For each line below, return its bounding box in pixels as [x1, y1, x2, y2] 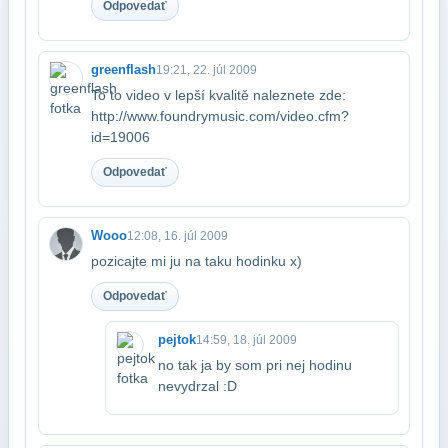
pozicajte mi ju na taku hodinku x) [91, 252, 302, 269]
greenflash [91, 61, 156, 77]
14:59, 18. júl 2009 [196, 332, 297, 347]
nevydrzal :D [158, 377, 237, 394]
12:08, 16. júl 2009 [127, 228, 228, 243]
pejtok [158, 331, 196, 347]
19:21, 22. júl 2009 [156, 62, 257, 77]
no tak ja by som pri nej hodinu [158, 356, 352, 373]
